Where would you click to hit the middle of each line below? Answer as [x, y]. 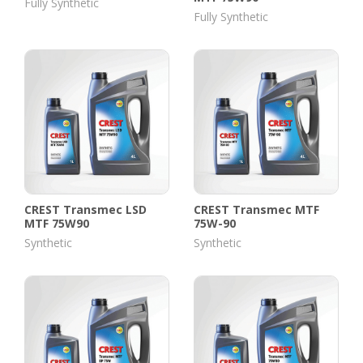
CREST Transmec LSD [85, 209]
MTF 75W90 [57, 223]
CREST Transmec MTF [256, 209]
